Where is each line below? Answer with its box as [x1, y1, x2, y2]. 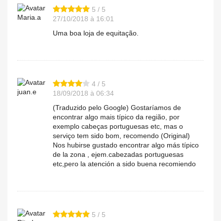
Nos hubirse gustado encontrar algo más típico [53, 141, 199, 149]
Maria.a [17, 13, 41, 22]
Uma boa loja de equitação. [53, 29, 139, 37]
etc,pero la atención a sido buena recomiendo [53, 160, 196, 168]
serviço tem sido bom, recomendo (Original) [53, 132, 190, 140]
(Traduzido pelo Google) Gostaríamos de [53, 104, 181, 112]
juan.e [17, 88, 37, 96]
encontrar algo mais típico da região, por [53, 113, 180, 121]
